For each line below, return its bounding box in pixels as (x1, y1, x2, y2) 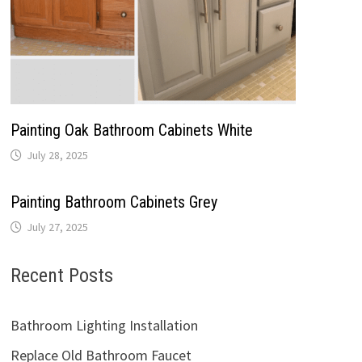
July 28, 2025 (26, 147, 88, 162)
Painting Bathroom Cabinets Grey (10, 192, 217, 212)
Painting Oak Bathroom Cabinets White (10, 120, 253, 140)
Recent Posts (10, 263, 113, 287)
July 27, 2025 (26, 219, 88, 234)
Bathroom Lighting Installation (10, 315, 198, 335)
